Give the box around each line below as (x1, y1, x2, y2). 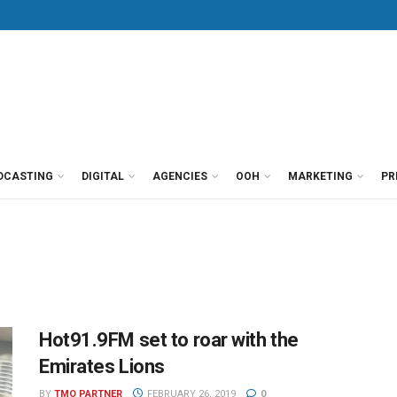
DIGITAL (82, 170, 124, 183)
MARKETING (288, 170, 353, 183)
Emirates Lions (39, 355, 165, 378)
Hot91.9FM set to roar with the (39, 329, 299, 351)
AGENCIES (152, 170, 207, 183)
